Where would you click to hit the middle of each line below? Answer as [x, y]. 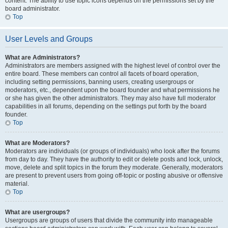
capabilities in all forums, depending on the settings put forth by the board [106, 106]
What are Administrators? [42, 58]
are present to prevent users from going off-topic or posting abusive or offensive [114, 176]
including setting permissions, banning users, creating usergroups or [99, 82]
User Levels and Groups [49, 39]
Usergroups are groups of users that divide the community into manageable [109, 220]
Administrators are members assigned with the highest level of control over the [113, 66]
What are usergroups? [37, 212]
